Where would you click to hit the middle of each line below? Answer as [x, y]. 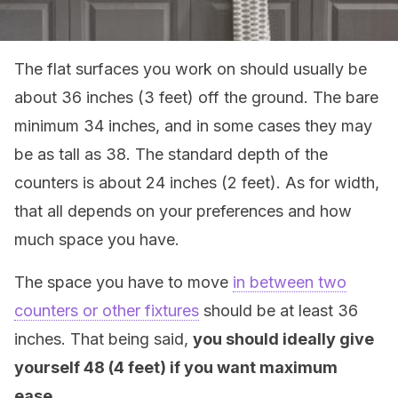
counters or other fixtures [107, 310]
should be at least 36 [279, 310]
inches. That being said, [103, 339]
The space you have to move [123, 282]
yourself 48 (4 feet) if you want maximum [176, 367]
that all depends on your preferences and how [183, 211]
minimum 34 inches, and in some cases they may [193, 126]
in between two [290, 282]
